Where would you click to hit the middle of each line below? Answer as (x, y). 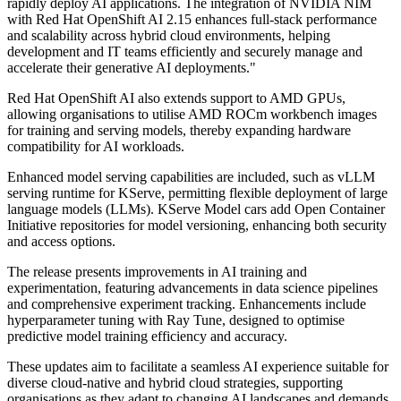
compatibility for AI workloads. (96, 147)
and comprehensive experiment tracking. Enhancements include (187, 304)
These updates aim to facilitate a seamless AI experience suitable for (198, 367)
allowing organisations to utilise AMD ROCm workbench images (192, 115)
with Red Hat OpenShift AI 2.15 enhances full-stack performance (192, 20)
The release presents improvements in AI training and (157, 272)
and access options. (61, 242)
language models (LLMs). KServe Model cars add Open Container (196, 209)
